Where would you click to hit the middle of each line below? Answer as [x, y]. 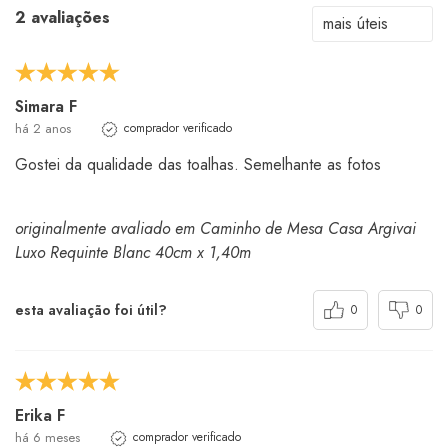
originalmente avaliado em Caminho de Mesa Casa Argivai [215, 229]
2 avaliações [62, 18]
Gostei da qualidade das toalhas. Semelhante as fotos [198, 165]
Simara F [46, 107]
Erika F [40, 416]
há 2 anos [43, 129]
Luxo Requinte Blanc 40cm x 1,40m [133, 253]
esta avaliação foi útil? [91, 309]
